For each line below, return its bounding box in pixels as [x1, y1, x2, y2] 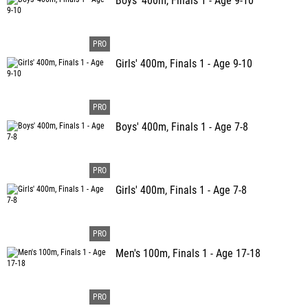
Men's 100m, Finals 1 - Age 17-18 [115, 247, 261, 260]
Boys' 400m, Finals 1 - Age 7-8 [115, 121, 248, 133]
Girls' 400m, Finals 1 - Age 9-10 [115, 58, 252, 70]
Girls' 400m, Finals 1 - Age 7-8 [115, 184, 247, 197]
